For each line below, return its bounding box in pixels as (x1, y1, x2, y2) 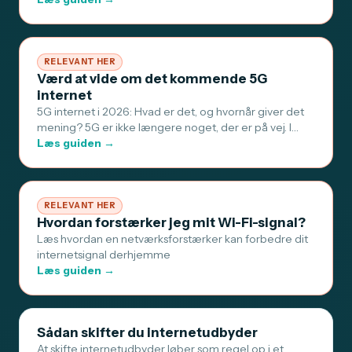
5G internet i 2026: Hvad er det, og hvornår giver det (37, 105, 304, 119)
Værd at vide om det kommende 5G (37, 71, 267, 87)
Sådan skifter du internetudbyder (37, 324, 258, 341)
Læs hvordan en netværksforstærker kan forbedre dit (37, 233, 308, 246)
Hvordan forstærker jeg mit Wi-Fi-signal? (37, 214, 306, 231)
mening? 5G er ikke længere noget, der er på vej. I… (37, 121, 299, 134)
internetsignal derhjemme (37, 248, 170, 262)
